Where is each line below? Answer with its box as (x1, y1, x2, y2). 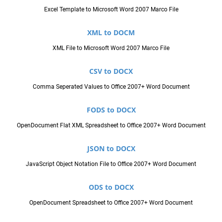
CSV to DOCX (89, 66, 133, 76)
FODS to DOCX (86, 105, 136, 114)
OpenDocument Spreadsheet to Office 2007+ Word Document (29, 199, 193, 206)
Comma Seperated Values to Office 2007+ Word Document (32, 83, 190, 90)
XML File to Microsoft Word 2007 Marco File (53, 44, 169, 52)
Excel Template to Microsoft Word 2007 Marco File (44, 5, 178, 13)
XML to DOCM (87, 27, 135, 37)
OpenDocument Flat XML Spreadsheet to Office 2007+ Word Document (16, 121, 206, 129)
